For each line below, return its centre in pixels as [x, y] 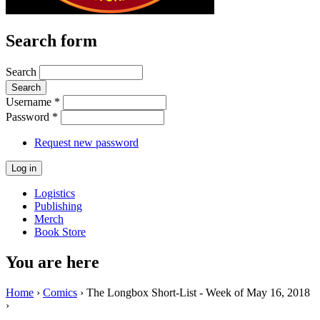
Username [30, 101]
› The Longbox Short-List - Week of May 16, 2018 [194, 292]
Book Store [60, 231]
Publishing [58, 206]
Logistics [55, 193]
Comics [60, 292]
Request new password [86, 142]
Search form [51, 40]
